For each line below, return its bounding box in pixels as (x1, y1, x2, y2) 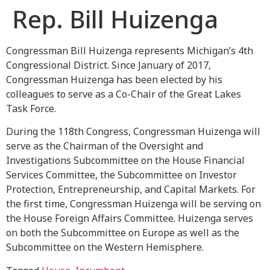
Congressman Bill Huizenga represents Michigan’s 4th (6, 44, 253, 57)
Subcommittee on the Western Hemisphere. (6, 240, 204, 254)
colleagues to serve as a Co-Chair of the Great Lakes (6, 87, 241, 101)
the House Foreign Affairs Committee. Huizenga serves (6, 212, 253, 225)
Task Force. (6, 102, 58, 115)
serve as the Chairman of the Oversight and (6, 139, 203, 153)
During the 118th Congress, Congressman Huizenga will (6, 125, 260, 139)
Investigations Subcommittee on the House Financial (6, 154, 245, 168)
